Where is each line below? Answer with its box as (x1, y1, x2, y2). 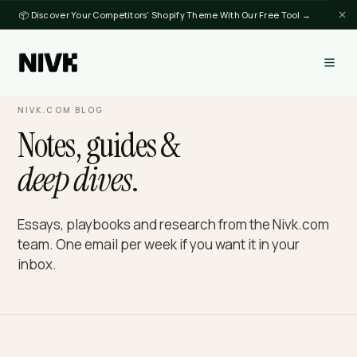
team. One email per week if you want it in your (18, 261, 333, 281)
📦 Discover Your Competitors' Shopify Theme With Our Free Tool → (21, 9, 346, 23)
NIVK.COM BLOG (18, 116, 116, 128)
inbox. (18, 283, 63, 304)
